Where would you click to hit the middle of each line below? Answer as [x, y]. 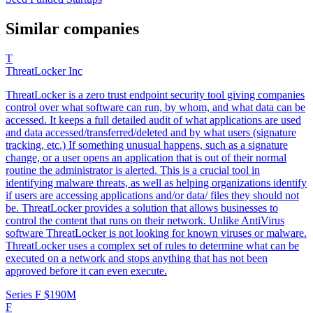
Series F [25, 295]
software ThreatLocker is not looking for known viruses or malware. [156, 233]
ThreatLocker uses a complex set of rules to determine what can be [152, 246]
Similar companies [72, 29]
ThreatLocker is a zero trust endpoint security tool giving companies [155, 95]
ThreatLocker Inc [44, 71]
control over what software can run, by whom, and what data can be [155, 108]
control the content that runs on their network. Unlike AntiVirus [145, 221]
